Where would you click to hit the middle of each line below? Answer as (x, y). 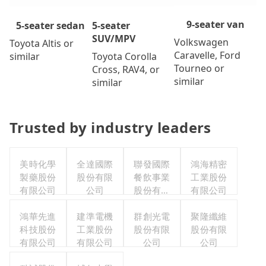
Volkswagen (202, 42)
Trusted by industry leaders (110, 128)
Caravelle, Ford (208, 55)
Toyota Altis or (42, 44)
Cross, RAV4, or (126, 70)
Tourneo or (199, 68)
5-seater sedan (51, 26)
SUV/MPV (113, 39)
